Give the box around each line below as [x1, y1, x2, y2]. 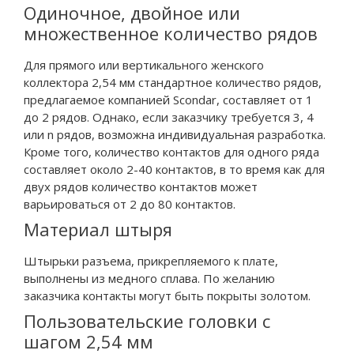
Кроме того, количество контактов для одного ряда [24, 143, 319, 160]
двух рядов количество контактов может [24, 178, 258, 194]
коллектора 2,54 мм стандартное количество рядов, [24, 73, 322, 90]
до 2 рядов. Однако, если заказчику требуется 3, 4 [24, 108, 314, 125]
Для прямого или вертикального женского [24, 56, 264, 73]
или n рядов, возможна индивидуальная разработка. [24, 126, 326, 142]
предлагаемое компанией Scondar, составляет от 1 [24, 91, 313, 107]
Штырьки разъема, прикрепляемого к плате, [24, 252, 278, 269]
